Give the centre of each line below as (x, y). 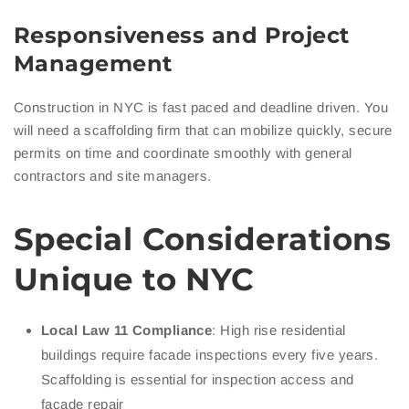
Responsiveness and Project (182, 36)
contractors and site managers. (113, 176)
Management (93, 64)
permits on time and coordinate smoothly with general (183, 153)
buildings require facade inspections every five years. (210, 355)
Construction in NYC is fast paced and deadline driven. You (201, 108)
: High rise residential (279, 330)
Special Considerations (203, 240)
